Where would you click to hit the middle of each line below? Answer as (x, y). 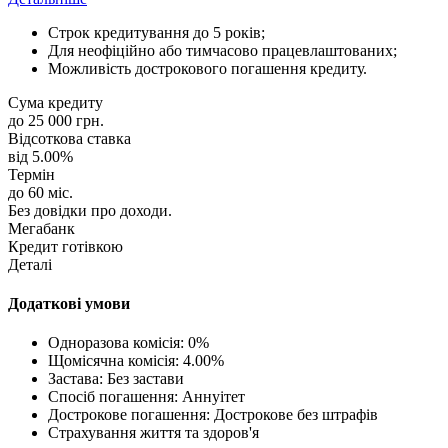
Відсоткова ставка (69, 138)
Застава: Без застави (116, 379)
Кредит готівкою (65, 246)
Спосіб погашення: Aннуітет (146, 397)
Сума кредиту (55, 102)
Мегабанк (41, 228)
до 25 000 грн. (56, 120)
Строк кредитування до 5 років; (156, 32)
